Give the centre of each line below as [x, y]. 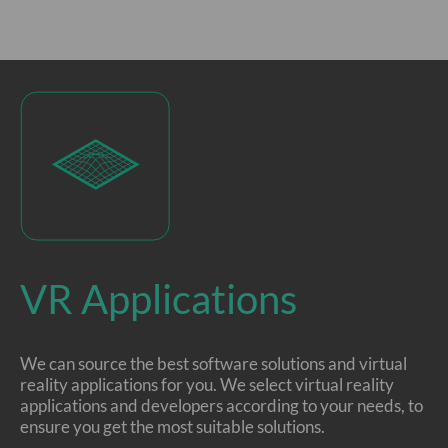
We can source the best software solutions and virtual [213, 363]
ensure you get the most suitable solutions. [172, 426]
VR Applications [158, 299]
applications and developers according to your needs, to [221, 405]
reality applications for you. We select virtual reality [207, 384]
